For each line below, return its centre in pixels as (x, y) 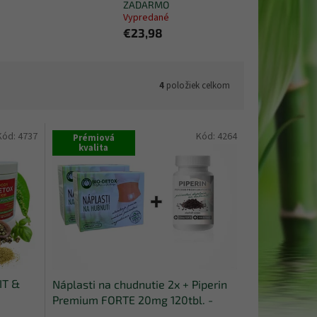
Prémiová (93, 138)
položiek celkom (197, 85)
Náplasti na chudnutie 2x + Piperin (139, 284)
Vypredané (146, 18)
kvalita (94, 148)
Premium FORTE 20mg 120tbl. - (132, 299)
